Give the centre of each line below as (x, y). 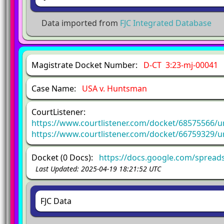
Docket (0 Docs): (65, 157)
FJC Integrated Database (166, 23)
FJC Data (56, 201)
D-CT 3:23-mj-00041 (181, 65)
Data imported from (81, 23)
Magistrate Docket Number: (87, 65)
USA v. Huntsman (114, 88)
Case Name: (57, 88)
